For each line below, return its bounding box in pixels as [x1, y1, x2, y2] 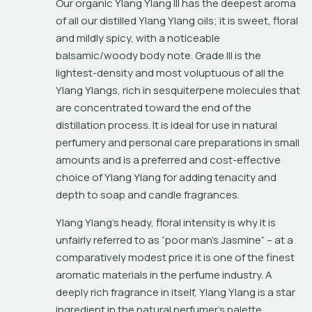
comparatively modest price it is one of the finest [56, 249, 295, 265]
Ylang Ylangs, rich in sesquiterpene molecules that [56, 82, 300, 97]
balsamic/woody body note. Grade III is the [56, 47, 261, 63]
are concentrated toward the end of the [56, 100, 251, 115]
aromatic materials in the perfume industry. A [56, 267, 272, 282]
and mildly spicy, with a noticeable [56, 30, 220, 45]
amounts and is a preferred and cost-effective [56, 152, 281, 167]
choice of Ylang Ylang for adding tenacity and [56, 169, 276, 185]
